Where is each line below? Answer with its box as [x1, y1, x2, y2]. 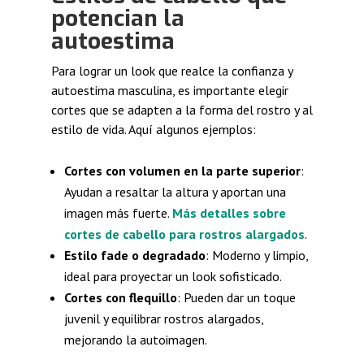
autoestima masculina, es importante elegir [50, 82, 288, 99]
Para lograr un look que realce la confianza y [50, 63, 292, 80]
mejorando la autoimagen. [63, 331, 207, 349]
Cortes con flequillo [63, 289, 177, 306]
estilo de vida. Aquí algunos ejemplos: [50, 121, 256, 138]
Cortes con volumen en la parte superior [63, 162, 301, 180]
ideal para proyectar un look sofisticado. [63, 268, 282, 285]
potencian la [50, 3, 184, 34]
